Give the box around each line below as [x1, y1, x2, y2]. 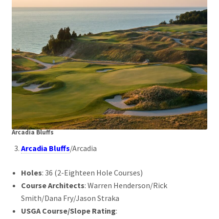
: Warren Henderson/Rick [85, 180, 168, 190]
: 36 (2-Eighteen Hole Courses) [42, 168, 143, 177]
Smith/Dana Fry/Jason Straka [21, 193, 120, 203]
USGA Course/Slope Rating [21, 206, 116, 216]
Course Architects [21, 180, 85, 190]
